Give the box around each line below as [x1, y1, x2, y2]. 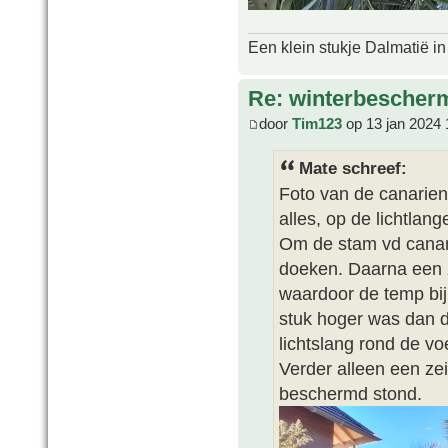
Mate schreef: [299, 158, 407, 178]
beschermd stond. [279, 382, 422, 404]
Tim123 [292, 115, 342, 133]
